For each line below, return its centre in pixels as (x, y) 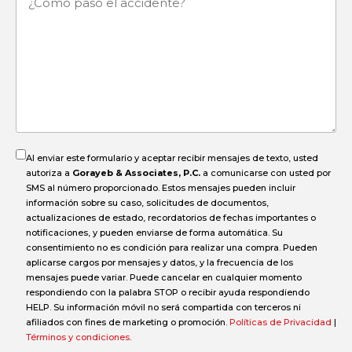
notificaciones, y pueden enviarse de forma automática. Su (154, 233)
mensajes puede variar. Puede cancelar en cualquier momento (164, 278)
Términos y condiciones (78, 337)
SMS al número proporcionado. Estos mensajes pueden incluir (161, 188)
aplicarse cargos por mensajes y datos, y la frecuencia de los (159, 263)
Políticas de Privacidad (280, 323)
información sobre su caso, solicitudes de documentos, (147, 203)
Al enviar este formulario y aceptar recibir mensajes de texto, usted (172, 158)
